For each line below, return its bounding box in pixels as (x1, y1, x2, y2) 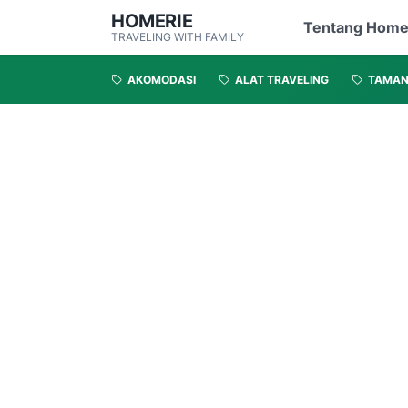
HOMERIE (111, 10, 193, 32)
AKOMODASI (127, 73, 196, 87)
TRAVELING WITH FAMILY (111, 30, 244, 44)
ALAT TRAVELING (235, 73, 329, 87)
